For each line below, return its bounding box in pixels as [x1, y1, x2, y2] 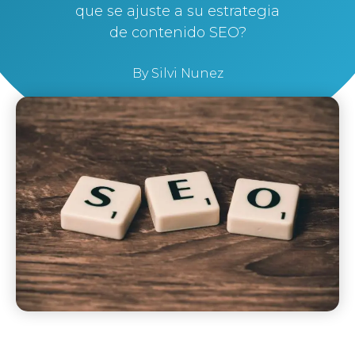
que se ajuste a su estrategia [75, 2, 280, 21]
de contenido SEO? [109, 24, 246, 42]
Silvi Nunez [147, 66, 223, 82]
